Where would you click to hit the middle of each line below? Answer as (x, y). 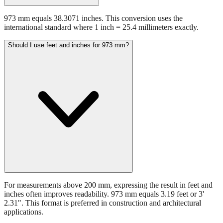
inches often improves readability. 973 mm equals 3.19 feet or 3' (104, 177)
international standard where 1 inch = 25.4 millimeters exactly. (101, 10)
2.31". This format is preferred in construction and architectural (103, 186)
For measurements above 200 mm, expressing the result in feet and (108, 168)
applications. (24, 195)
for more (174, 212)
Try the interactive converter (114, 212)
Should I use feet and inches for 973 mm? (68, 28)
